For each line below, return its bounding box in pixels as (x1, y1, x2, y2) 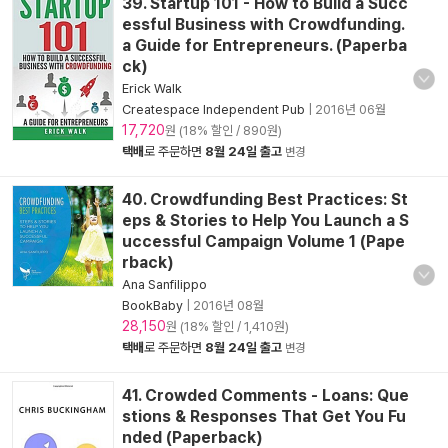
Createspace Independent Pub (122, 102, 305, 117)
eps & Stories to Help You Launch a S (122, 211, 409, 230)
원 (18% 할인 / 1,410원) (166, 319, 289, 334)
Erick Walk (122, 81, 182, 96)
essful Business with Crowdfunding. (122, 15, 404, 34)
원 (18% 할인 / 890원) (165, 123, 282, 138)
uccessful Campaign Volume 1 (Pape (122, 232, 405, 251)
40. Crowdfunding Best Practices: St (122, 190, 408, 209)
